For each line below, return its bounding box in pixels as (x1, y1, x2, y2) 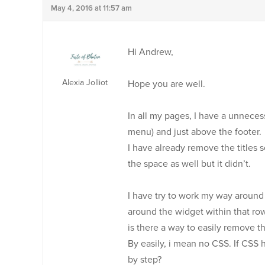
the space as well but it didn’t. (128, 158, 251, 170)
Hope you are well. (128, 78, 205, 90)
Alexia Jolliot (62, 77, 108, 88)
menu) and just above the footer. (128, 126, 261, 138)
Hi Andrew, (128, 46, 173, 58)
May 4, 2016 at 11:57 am (51, 4, 132, 13)
